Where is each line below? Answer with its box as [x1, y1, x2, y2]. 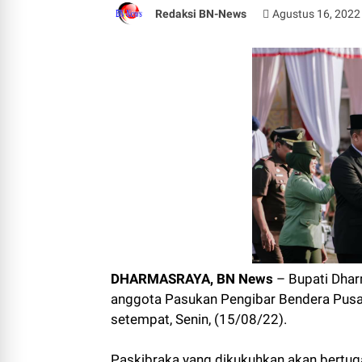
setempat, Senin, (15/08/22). [111, 310, 287, 327]
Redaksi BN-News [155, 6, 246, 20]
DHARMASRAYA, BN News [111, 270, 273, 287]
